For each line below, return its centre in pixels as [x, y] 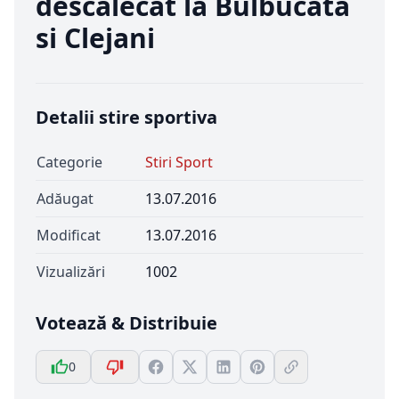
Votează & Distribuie [126, 323]
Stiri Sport [179, 162]
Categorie [69, 162]
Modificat [69, 235]
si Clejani [95, 38]
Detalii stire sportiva [126, 117]
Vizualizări [71, 272]
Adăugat [65, 199]
